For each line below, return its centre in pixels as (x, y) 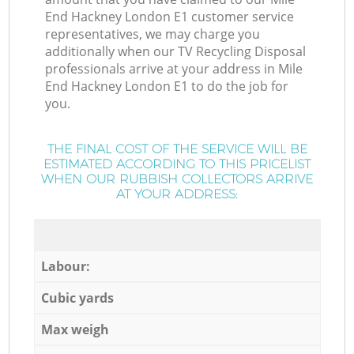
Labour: (65, 266)
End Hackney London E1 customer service (170, 17)
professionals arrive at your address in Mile (174, 69)
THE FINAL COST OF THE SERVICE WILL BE (177, 149)
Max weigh (75, 329)
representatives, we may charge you (153, 34)
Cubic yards (77, 298)
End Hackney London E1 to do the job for (167, 87)
